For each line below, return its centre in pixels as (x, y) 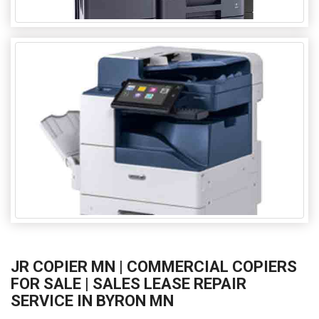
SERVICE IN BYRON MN (92, 301)
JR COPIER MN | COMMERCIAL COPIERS (154, 267)
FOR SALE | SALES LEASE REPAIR (129, 284)
